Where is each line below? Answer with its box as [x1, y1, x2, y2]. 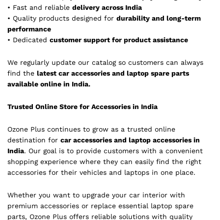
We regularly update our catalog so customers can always [7, 58, 203, 67]
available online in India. [7, 80, 90, 88]
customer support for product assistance [50, 36, 188, 44]
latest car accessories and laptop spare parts [37, 69, 189, 78]
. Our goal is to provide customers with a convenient [24, 146, 203, 155]
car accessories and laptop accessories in [60, 136, 200, 144]
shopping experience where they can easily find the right [7, 157, 201, 165]
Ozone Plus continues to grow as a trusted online [7, 125, 175, 133]
